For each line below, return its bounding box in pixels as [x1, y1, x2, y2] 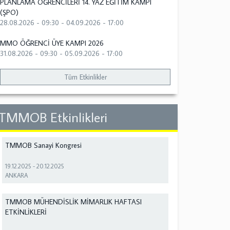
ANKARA [5, 171, 28, 180]
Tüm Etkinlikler [64, 72, 107, 82]
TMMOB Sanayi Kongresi [5, 141, 82, 150]
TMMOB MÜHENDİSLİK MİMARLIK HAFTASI [5, 197, 142, 207]
